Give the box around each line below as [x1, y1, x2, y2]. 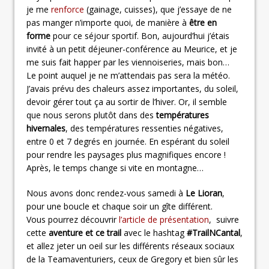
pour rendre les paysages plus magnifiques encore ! [26, 148, 226, 160]
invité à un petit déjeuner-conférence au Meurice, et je [26, 43, 237, 55]
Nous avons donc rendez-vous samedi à [26, 187, 186, 199]
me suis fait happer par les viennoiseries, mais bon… [26, 56, 229, 68]
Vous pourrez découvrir [26, 213, 119, 225]
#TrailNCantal [187, 226, 240, 238]
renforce [51, 3, 84, 15]
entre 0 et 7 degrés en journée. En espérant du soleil [26, 135, 229, 147]
